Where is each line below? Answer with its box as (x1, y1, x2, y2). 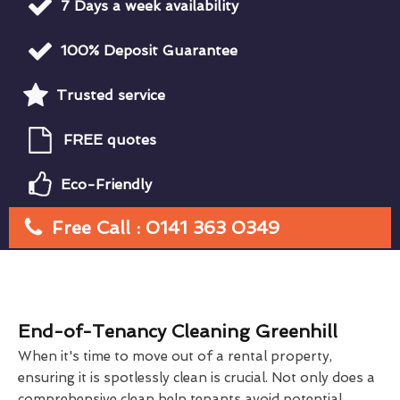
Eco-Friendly (61, 175, 152, 193)
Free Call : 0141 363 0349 (52, 216, 279, 238)
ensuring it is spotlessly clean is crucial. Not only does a (18, 369, 375, 386)
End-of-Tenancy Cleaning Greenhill (18, 320, 337, 342)
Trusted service (56, 86, 165, 104)
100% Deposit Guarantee (61, 41, 237, 59)
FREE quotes (63, 130, 156, 148)
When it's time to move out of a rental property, (18, 347, 332, 364)
